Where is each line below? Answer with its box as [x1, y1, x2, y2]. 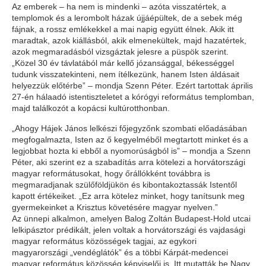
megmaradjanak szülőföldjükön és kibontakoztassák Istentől [12, 180, 237, 189]
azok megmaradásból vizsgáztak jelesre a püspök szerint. [12, 47, 229, 56]
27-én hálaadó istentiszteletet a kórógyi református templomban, [12, 92, 254, 102]
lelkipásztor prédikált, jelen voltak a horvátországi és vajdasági [12, 225, 245, 235]
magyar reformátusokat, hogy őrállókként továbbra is [12, 169, 210, 178]
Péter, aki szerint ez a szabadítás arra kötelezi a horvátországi [12, 157, 245, 167]
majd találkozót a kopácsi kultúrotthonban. [12, 103, 170, 113]
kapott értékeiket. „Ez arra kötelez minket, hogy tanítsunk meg [12, 191, 245, 201]
